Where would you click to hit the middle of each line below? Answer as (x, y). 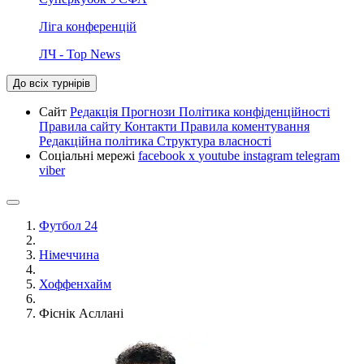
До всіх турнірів (52, 83)
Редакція (95, 111)
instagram (269, 155)
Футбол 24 (68, 225)
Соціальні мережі (89, 155)
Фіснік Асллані (81, 313)
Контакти (152, 126)
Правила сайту (82, 126)
